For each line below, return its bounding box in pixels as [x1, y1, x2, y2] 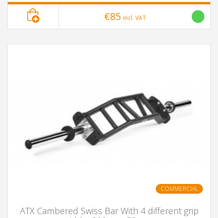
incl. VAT [123, 14, 146, 22]
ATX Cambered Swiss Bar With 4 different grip [19, 205, 199, 217]
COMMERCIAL [161, 184, 198, 193]
